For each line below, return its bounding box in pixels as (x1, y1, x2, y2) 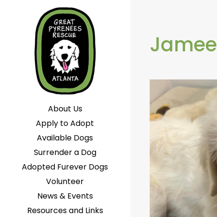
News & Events (37, 190, 93, 201)
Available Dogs (37, 132, 93, 143)
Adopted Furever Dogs (22, 161, 108, 172)
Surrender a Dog (33, 147, 96, 158)
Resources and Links (27, 205, 103, 216)
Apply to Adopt (36, 118, 94, 129)
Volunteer (46, 176, 84, 187)
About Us (47, 103, 82, 114)
